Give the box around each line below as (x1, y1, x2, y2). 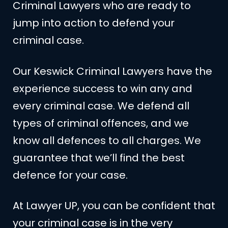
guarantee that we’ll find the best (13, 150, 185, 165)
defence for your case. (13, 167, 128, 182)
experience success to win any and (13, 81, 192, 96)
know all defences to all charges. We (13, 133, 201, 148)
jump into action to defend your (13, 16, 175, 31)
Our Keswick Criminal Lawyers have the (13, 64, 212, 78)
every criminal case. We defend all (13, 98, 189, 113)
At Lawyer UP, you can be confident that (13, 198, 215, 213)
